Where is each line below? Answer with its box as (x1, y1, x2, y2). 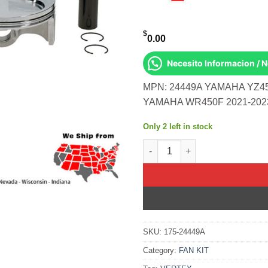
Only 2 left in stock (143, 121, 212, 131)
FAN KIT (179, 245, 209, 255)
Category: (143, 245, 179, 255)
